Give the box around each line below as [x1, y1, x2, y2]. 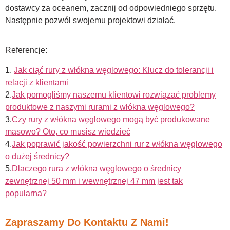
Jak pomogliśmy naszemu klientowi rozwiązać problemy [12, 90, 216, 99]
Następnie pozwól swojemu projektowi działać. [5, 16, 176, 25]
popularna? [5, 188, 47, 198]
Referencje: [5, 46, 47, 55]
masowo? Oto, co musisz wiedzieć [5, 127, 130, 136]
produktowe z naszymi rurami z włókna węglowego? [5, 102, 195, 111]
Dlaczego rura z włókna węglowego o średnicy [12, 164, 181, 173]
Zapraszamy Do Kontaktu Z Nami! [5, 217, 169, 228]
